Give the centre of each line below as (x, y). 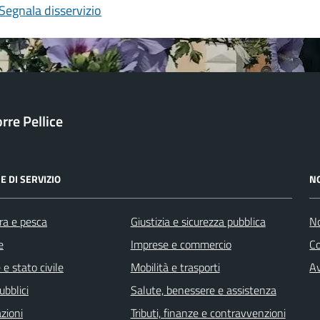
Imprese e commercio (181, 244)
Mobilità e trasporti (175, 267)
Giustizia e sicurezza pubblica (198, 221)
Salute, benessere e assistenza (203, 290)
